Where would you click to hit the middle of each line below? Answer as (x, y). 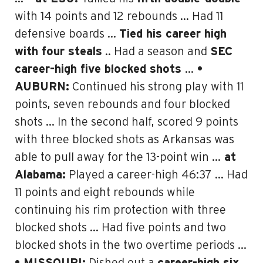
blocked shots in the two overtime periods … (131, 245)
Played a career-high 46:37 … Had (157, 175)
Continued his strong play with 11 (156, 87)
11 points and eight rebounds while (105, 193)
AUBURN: (42, 87)
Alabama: (40, 175)
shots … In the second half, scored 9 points (127, 122)
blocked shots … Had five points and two (120, 228)
